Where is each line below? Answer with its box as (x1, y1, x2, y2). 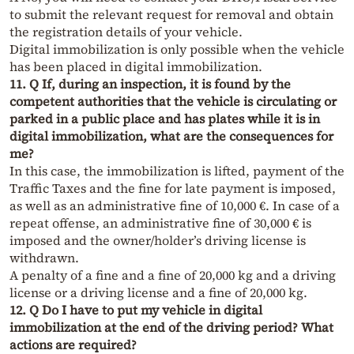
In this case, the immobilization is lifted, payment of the (9, 162, 345, 180)
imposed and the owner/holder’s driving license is (9, 232, 306, 250)
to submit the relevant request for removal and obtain (9, 6, 333, 24)
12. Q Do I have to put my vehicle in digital (9, 301, 262, 319)
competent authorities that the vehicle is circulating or (9, 92, 337, 111)
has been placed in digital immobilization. (9, 58, 262, 76)
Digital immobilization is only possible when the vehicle (9, 40, 345, 58)
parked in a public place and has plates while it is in (9, 110, 320, 128)
